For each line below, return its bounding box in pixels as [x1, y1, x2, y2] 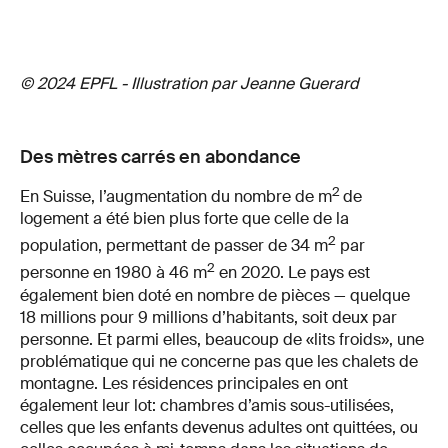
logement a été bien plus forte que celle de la [20, 207, 349, 229]
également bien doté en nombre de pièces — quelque [20, 284, 410, 306]
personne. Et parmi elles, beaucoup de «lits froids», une [20, 328, 424, 350]
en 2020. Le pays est [215, 262, 370, 284]
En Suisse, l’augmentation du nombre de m [20, 185, 332, 207]
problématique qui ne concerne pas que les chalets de [20, 350, 418, 372]
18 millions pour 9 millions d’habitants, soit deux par [20, 306, 397, 328]
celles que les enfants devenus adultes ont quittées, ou [20, 416, 418, 438]
